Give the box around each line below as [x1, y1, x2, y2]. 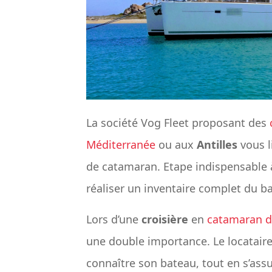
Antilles [197, 137, 237, 152]
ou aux [155, 137, 197, 152]
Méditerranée [86, 137, 155, 152]
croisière [141, 212, 188, 227]
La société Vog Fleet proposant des [86, 115, 270, 131]
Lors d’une [86, 212, 141, 227]
